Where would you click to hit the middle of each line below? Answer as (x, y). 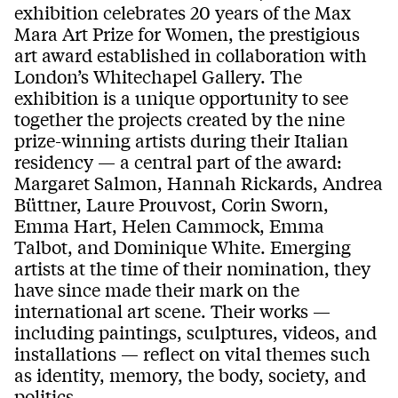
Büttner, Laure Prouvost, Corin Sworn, (171, 204)
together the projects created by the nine (179, 119)
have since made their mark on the (157, 290)
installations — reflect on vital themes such (192, 354)
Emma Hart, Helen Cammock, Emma (169, 226)
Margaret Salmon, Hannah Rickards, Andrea (199, 183)
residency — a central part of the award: (178, 162)
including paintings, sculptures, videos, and (195, 332)
